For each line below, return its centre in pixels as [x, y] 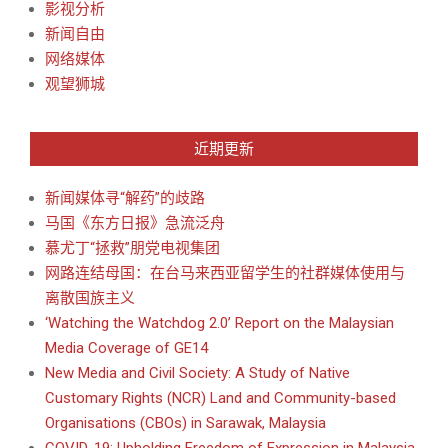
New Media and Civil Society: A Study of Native [197, 372]
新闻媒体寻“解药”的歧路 [125, 197]
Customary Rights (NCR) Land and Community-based [220, 397]
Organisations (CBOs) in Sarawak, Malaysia [185, 422]
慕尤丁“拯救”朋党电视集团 [132, 247]
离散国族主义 [90, 297]
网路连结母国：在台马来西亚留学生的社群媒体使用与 [225, 272]
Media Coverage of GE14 [126, 347]
